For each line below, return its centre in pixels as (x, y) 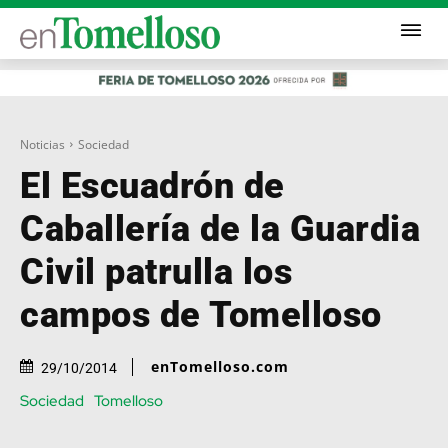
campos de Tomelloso (201, 314)
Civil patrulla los (156, 271)
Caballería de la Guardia (220, 228)
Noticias (42, 144)
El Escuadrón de (152, 185)
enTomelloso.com (220, 367)
